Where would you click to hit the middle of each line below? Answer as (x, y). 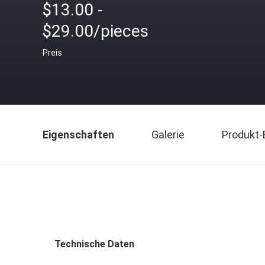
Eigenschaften (78, 135)
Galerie (168, 135)
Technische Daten (94, 244)
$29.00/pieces (96, 31)
